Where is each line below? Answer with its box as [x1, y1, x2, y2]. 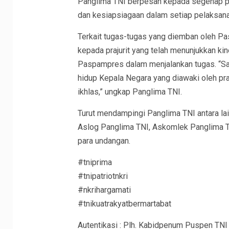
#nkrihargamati [77, 185, 131, 195]
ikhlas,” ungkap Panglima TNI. [77, 87, 182, 97]
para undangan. [77, 136, 130, 146]
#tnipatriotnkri [77, 171, 128, 181]
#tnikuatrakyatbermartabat [77, 199, 171, 209]
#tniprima [77, 157, 112, 168]
